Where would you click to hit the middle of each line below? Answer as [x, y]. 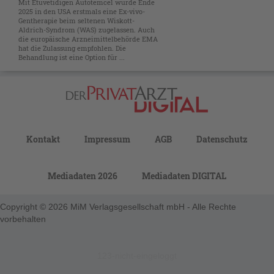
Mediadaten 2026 [83, 176]
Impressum [107, 139]
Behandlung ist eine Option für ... [72, 57]
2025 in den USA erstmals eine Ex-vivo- [82, 12]
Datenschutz [222, 139]
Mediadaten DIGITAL [184, 176]
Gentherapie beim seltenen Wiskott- [76, 21]
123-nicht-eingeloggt [137, 256]
